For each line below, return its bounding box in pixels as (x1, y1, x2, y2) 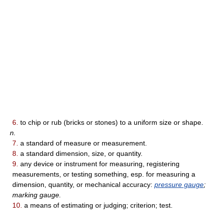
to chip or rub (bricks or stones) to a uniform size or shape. (18, 118, 203, 126)
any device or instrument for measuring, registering (18, 160, 180, 168)
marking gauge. (12, 191, 61, 199)
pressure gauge (154, 181, 204, 188)
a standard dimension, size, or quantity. (18, 149, 143, 157)
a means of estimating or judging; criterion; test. (22, 201, 173, 209)
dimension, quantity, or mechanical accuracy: (12, 181, 154, 188)
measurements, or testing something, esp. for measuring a (12, 170, 195, 178)
